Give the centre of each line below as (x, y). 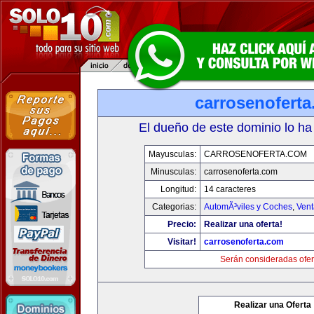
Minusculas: (173, 172)
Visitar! (182, 242)
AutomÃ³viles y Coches (248, 207)
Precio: (182, 224)
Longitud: (178, 189)
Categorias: (174, 207)
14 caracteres (230, 189)
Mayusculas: (172, 154)
